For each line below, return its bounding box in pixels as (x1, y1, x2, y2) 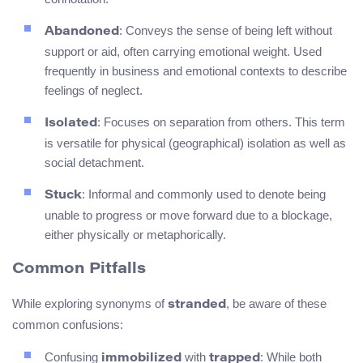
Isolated (45, 117, 97, 130)
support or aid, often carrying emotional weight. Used (45, 45, 322, 59)
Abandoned (45, 26, 119, 39)
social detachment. (45, 156, 144, 170)
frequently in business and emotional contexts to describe (45, 64, 347, 79)
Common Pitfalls (12, 262, 146, 278)
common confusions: (12, 317, 123, 331)
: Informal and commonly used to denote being (82, 187, 326, 202)
